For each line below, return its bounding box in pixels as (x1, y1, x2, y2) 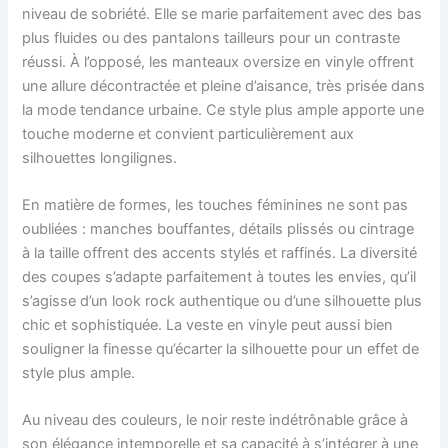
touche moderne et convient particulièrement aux (22, 124, 355, 143)
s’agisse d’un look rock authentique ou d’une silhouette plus (22, 292, 423, 311)
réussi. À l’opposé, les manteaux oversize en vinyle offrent (22, 52, 415, 71)
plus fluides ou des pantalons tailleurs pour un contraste (22, 28, 401, 47)
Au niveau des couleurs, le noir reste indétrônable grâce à (22, 411, 409, 430)
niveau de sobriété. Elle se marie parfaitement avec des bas (22, 4, 423, 23)
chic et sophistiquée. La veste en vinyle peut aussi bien (22, 316, 394, 335)
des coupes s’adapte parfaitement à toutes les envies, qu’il (22, 268, 417, 287)
